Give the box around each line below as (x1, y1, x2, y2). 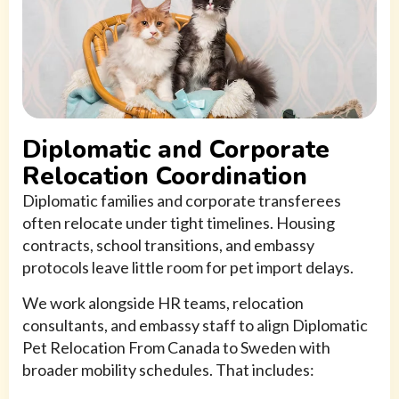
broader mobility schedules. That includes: (22, 360, 314, 380)
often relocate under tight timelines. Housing (22, 213, 335, 233)
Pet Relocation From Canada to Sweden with (22, 338, 330, 358)
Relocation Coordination (22, 159, 307, 194)
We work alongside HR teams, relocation (22, 293, 304, 313)
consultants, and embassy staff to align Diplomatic (22, 315, 368, 336)
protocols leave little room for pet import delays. (22, 257, 354, 278)
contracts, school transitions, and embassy (22, 235, 314, 256)
